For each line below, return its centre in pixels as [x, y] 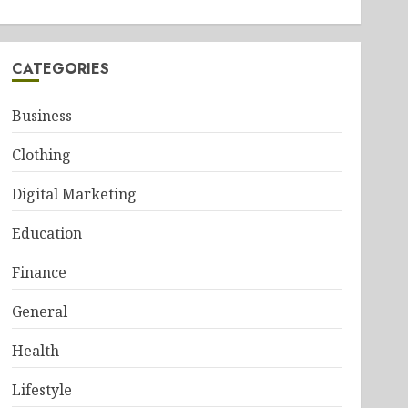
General [39, 311]
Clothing [41, 155]
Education [46, 233]
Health [35, 351]
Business [41, 116]
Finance [39, 272]
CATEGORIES [60, 69]
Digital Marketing [74, 194]
